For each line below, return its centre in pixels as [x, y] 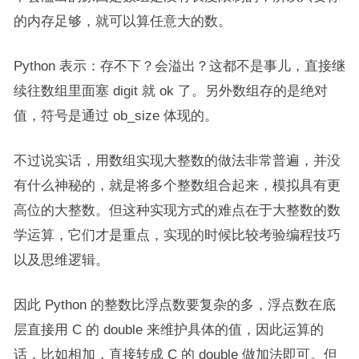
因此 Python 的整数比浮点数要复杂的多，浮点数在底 [174, 305]
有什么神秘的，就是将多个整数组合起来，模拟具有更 [177, 186]
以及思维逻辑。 [61, 260]
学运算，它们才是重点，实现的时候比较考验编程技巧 [177, 235]
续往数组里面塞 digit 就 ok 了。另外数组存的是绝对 [170, 91]
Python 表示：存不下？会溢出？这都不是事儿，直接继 [179, 66]
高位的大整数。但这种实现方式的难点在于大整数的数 [177, 210]
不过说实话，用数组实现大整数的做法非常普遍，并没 [177, 161]
